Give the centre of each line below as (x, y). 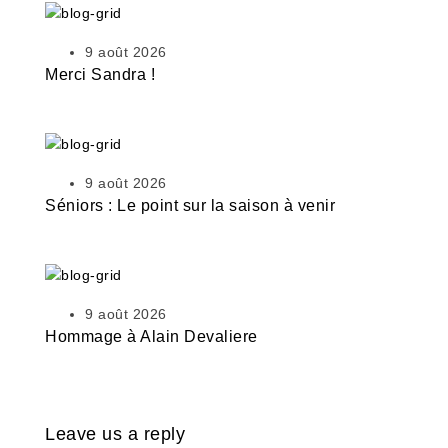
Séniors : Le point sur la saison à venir (190, 206)
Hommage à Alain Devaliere (151, 337)
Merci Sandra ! (100, 75)
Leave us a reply (115, 434)
